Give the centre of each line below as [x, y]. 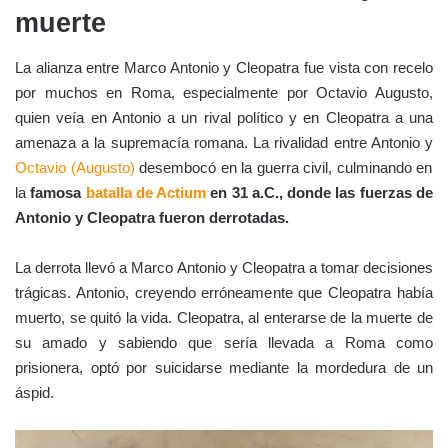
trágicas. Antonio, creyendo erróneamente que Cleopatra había [224, 293]
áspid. [34, 393]
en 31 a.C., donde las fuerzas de [320, 193]
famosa [58, 193]
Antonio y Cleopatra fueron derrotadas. [152, 218]
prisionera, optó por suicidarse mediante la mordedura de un [224, 368]
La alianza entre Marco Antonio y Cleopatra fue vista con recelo [224, 68]
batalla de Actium [146, 193]
